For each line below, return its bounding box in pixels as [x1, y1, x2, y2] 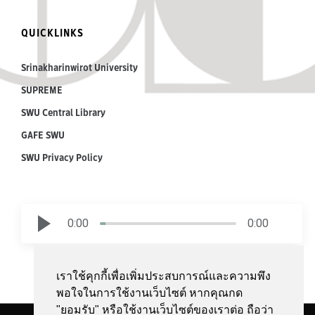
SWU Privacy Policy [21, 149, 103, 165]
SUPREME [21, 82, 63, 98]
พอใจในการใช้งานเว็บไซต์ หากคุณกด [56, 287, 243, 300]
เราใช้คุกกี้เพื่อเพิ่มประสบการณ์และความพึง [56, 270, 271, 283]
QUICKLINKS [21, 24, 84, 41]
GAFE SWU [21, 127, 65, 143]
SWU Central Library [21, 104, 105, 120]
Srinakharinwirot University [21, 59, 138, 75]
